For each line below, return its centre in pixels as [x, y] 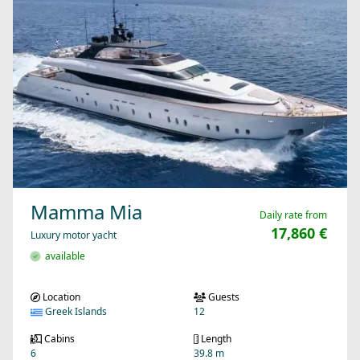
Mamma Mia [86, 212]
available [63, 256]
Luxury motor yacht [74, 235]
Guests [223, 297]
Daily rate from [293, 215]
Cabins [58, 339]
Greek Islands [75, 312]
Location [60, 297]
